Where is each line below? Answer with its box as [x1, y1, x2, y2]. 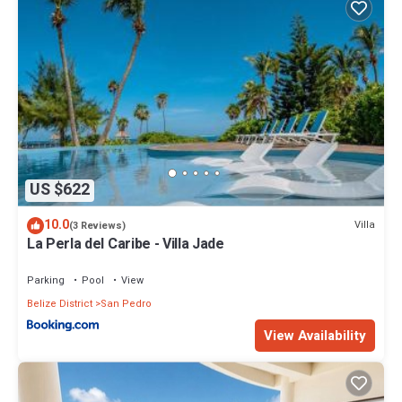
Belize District [27, 295, 92, 311]
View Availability [264, 326, 366, 346]
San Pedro [100, 295, 152, 311]
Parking [27, 272, 65, 288]
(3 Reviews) [69, 217, 126, 233]
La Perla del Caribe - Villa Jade [27, 232, 224, 255]
